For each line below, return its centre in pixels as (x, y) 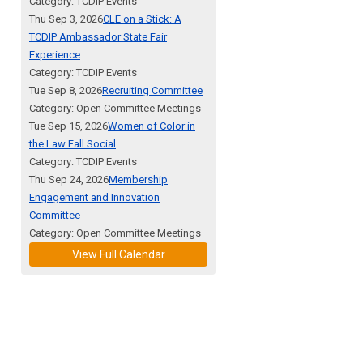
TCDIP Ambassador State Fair (98, 36)
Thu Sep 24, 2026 (69, 179)
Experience (55, 54)
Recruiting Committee (152, 90)
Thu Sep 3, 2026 (66, 19)
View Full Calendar (118, 254)
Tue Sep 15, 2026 (68, 126)
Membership (138, 179)
